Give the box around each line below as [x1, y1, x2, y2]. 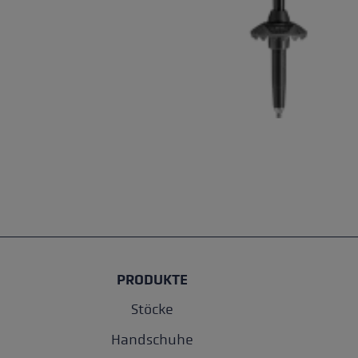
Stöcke [131, 301, 173, 319]
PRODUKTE [117, 271, 188, 289]
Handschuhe [111, 332, 193, 349]
